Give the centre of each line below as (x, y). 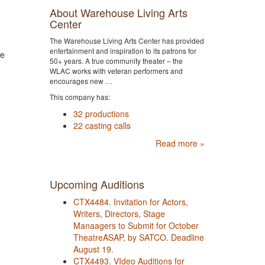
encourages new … (81, 80)
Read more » (180, 143)
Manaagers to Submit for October (136, 225)
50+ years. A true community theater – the (116, 60)
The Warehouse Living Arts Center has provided (127, 40)
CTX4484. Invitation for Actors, (130, 201)
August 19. (93, 249)
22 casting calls (102, 125)
